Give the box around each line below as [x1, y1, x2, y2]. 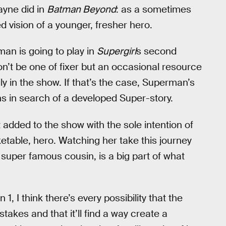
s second [136, 45, 177, 58]
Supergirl [97, 45, 136, 58]
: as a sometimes [116, 3, 191, 16]
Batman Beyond [47, 3, 116, 16]
